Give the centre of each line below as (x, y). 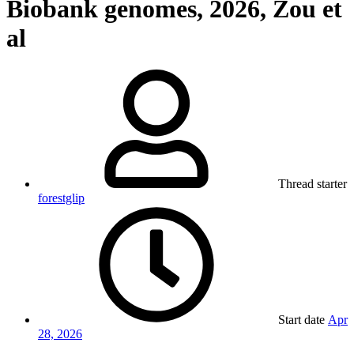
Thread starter (313, 184)
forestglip (61, 198)
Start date (301, 320)
